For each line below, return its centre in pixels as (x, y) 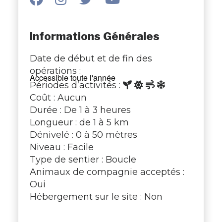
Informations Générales (94, 36)
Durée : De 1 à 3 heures (80, 110)
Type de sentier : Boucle (83, 159)
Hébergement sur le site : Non (96, 196)
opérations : (55, 70)
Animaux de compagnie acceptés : (107, 171)
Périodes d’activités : (76, 85)
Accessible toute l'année (72, 77)
